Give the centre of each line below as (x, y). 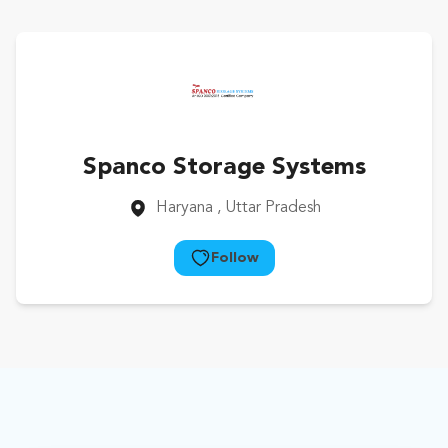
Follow (234, 258)
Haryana (184, 208)
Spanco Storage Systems (224, 168)
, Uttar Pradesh (268, 208)
